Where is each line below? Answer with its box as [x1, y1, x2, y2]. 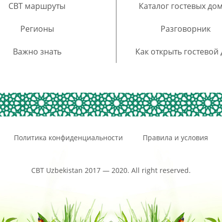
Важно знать [12, 46, 61, 57]
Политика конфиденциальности [14, 133, 123, 143]
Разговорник [161, 23, 211, 35]
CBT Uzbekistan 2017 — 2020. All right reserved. [31, 166, 191, 175]
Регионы [20, 23, 54, 35]
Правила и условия [143, 133, 208, 143]
